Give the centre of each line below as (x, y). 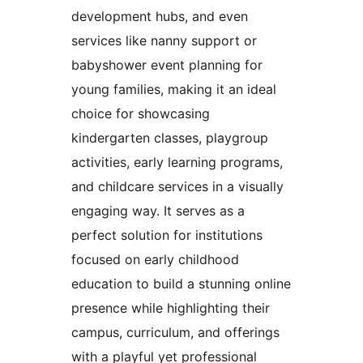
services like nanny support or (164, 41)
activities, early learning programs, (177, 162)
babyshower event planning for (167, 65)
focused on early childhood (155, 260)
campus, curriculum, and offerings (175, 333)
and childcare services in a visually (177, 187)
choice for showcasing (141, 114)
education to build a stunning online (181, 284)
